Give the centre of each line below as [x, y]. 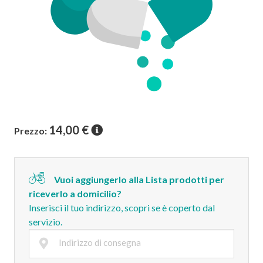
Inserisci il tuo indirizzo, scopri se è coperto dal [122, 208]
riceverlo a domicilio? [75, 193]
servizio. [45, 222]
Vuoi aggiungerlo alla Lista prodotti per [139, 179]
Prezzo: [31, 131]
